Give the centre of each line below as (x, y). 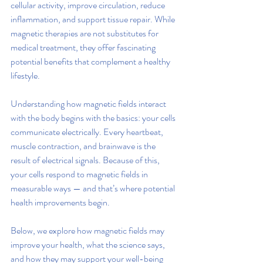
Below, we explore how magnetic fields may (88, 231)
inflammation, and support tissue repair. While (94, 19)
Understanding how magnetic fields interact (89, 104)
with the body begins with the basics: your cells (94, 118)
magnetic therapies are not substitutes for (85, 33)
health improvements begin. (60, 203)
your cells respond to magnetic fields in (80, 174)
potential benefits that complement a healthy (91, 62)
